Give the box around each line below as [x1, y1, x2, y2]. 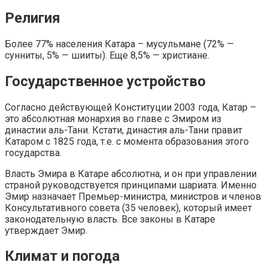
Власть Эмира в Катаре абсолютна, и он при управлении [5, 167, 257, 179]
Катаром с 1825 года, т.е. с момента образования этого [5, 135, 249, 147]
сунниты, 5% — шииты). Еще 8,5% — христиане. [5, 49, 209, 61]
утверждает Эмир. [5, 224, 87, 236]
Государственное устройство [5, 72, 206, 90]
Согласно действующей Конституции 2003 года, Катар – [5, 101, 256, 113]
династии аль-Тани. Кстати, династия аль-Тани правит [5, 124, 242, 136]
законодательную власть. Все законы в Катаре [5, 213, 215, 225]
